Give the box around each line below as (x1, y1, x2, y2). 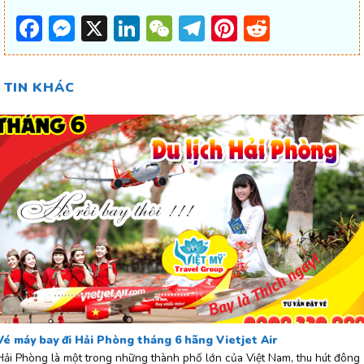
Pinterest (237, 11, 343, 46)
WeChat (172, 11, 267, 46)
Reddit (270, 11, 345, 46)
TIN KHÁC (4, 79, 75, 97)
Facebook (42, 11, 149, 46)
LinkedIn (140, 11, 236, 46)
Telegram (205, 11, 314, 46)
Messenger (75, 11, 203, 46)
